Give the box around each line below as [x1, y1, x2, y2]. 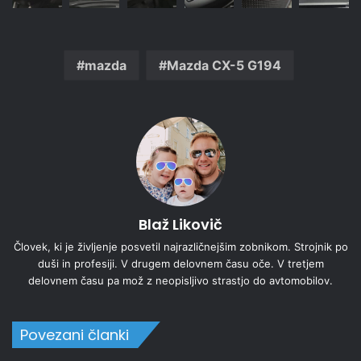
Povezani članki [20, 324, 129, 345]
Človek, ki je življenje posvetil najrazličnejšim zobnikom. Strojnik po [13, 239, 348, 253]
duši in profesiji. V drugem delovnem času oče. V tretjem [37, 256, 324, 270]
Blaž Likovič [139, 214, 222, 234]
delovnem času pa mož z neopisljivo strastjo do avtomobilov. [28, 273, 333, 287]
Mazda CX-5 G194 [166, 56, 281, 73]
